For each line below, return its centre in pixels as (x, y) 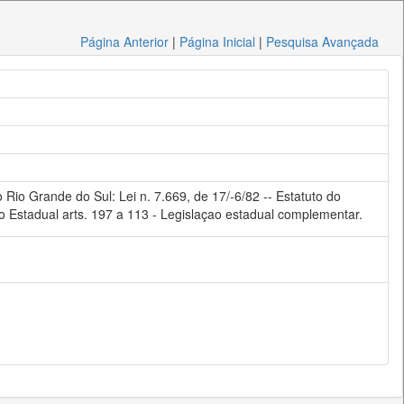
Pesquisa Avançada (323, 41)
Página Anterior (125, 41)
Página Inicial (218, 41)
